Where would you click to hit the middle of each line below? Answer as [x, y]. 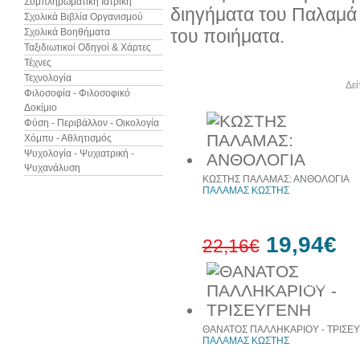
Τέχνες [37, 63]
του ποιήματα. [227, 37]
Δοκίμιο [40, 108]
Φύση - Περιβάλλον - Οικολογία [91, 123]
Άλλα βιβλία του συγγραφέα [241, 86]
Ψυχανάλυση [52, 168]
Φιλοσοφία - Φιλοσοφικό [77, 93]
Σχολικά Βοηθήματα [67, 32]
